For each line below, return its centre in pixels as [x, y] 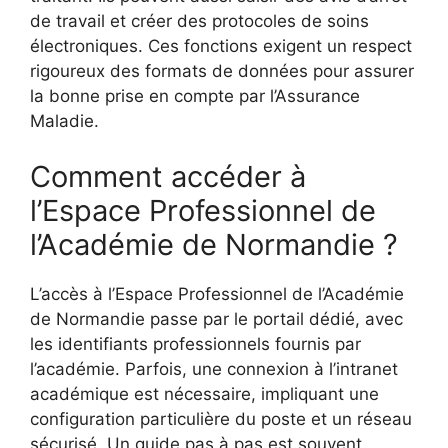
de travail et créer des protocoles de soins [199, 21]
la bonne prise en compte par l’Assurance [195, 96]
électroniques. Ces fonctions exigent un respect [221, 46]
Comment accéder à [168, 176]
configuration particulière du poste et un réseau [221, 418]
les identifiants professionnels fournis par [195, 343]
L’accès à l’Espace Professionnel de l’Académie [217, 293]
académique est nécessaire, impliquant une [204, 393]
